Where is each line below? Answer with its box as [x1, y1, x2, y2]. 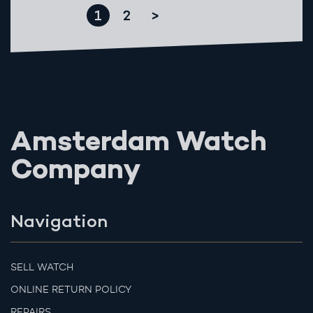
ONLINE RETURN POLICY [10, 284, 131, 296]
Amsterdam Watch [10, 127, 267, 161]
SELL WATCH [10, 261, 73, 274]
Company [10, 155, 141, 189]
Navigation [10, 210, 108, 232]
